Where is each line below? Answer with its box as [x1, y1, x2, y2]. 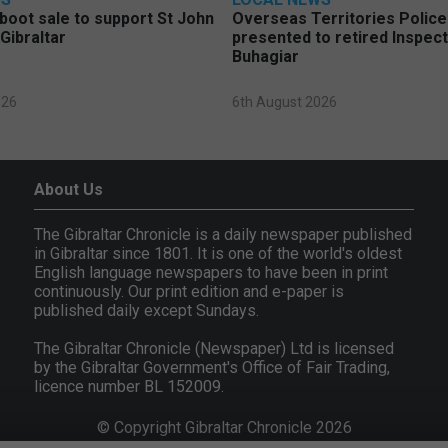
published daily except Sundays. [34, 301, 260, 321]
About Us [34, 180, 104, 200]
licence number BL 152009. [34, 377, 225, 397]
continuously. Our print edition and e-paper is [34, 282, 345, 302]
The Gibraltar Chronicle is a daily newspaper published [34, 225, 413, 245]
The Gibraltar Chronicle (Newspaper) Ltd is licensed [34, 339, 395, 359]
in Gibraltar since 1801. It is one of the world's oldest [34, 244, 403, 264]
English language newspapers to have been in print [34, 263, 389, 283]
